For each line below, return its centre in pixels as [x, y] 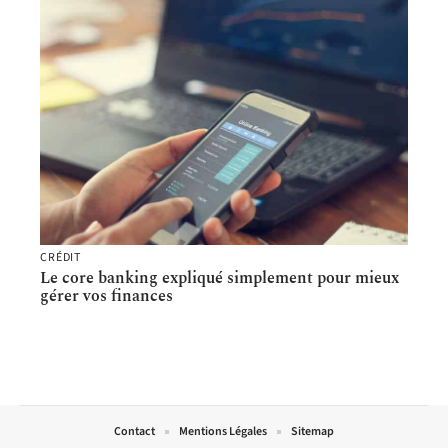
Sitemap [312, 432]
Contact [134, 432]
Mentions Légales [223, 432]
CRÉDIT [61, 258]
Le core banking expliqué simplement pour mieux [219, 278]
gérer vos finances [106, 296]
